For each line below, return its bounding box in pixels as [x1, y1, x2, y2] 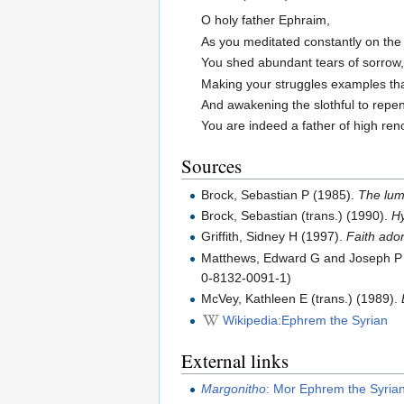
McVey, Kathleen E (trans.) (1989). [201, 291, 402, 307]
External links [181, 347, 289, 373]
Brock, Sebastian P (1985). [201, 187, 359, 202]
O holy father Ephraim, [201, 13, 331, 28]
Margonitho [201, 381, 267, 396]
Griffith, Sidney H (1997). [201, 229, 347, 244]
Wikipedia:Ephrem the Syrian [223, 312, 389, 327]
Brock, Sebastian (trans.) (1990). [201, 207, 392, 223]
